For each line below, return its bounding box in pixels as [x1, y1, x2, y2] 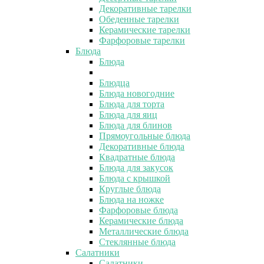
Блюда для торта [99, 98, 164, 109]
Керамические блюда [99, 215, 183, 226]
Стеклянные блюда [99, 236, 176, 247]
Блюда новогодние [99, 88, 174, 98]
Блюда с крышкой [99, 173, 170, 183]
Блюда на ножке [99, 194, 164, 204]
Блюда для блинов [99, 120, 172, 130]
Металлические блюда [99, 226, 189, 236]
